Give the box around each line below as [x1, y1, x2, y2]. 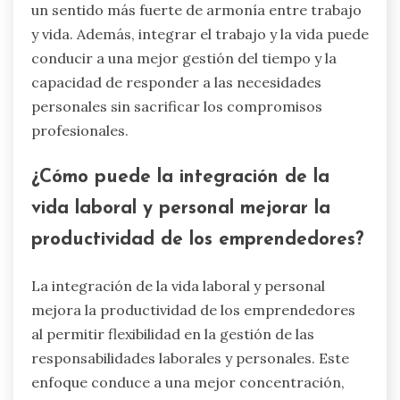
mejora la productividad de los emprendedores [31, 300, 355, 319]
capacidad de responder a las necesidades [31, 73, 321, 92]
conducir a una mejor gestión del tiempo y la [31, 49, 337, 68]
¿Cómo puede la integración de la [31, 167, 329, 187]
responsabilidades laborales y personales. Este [31, 348, 349, 367]
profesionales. [31, 121, 129, 140]
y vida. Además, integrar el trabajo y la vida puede [31, 25, 369, 44]
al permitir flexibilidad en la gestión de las [31, 324, 314, 343]
